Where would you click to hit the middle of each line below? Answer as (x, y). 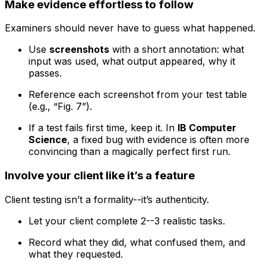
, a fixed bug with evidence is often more (158, 140)
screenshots (79, 50)
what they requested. (76, 254)
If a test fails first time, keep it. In (103, 128)
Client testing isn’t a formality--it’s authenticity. (107, 199)
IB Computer (207, 128)
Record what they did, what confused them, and (137, 242)
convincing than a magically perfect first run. (129, 152)
